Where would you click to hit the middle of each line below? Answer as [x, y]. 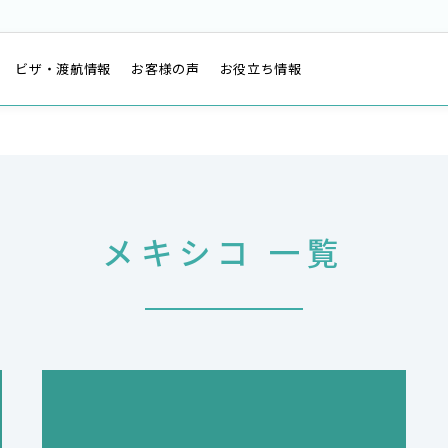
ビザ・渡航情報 [63, 68]
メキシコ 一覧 [224, 251]
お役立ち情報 [260, 68]
